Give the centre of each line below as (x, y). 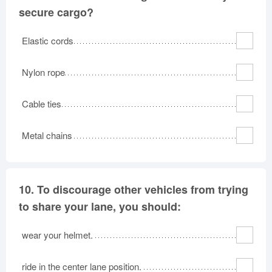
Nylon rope (43, 72)
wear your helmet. (57, 234)
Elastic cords (48, 40)
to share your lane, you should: (100, 206)
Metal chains (47, 135)
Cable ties (42, 103)
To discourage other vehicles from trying (143, 189)
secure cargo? (56, 12)
